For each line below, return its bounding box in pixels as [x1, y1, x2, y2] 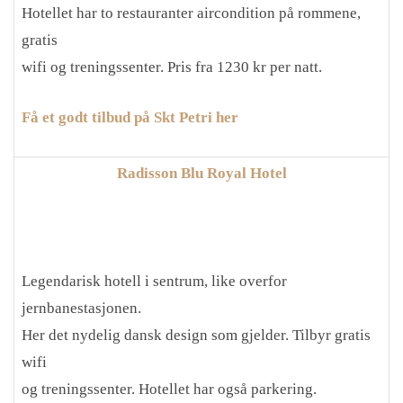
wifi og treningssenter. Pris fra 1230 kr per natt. [22, 58, 322, 76]
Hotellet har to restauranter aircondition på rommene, [22, 4, 361, 22]
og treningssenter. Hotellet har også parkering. [22, 381, 317, 398]
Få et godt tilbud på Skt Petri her [22, 108, 238, 126]
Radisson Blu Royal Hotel [116, 165, 287, 182]
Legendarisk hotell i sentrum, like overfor [22, 273, 287, 290]
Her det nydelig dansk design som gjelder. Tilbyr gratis [22, 327, 371, 344]
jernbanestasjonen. [22, 300, 141, 317]
